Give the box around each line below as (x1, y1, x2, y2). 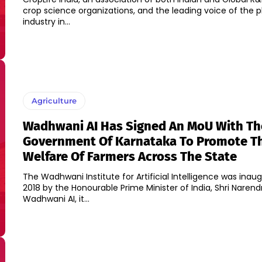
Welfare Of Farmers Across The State (22, 149, 237, 165)
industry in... (22, 16, 70, 28)
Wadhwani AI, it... (22, 193, 89, 205)
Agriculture (31, 96, 77, 106)
